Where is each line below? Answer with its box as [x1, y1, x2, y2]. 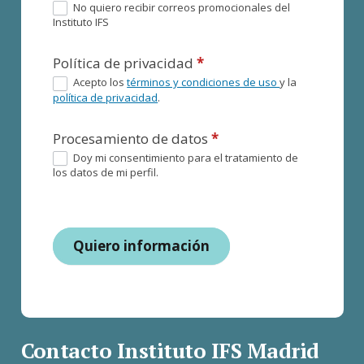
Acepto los [71, 75, 128, 90]
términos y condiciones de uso [127, 75, 280, 90]
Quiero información [73, 236, 210, 256]
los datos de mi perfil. [53, 165, 159, 180]
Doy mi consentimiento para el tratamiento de [71, 149, 299, 165]
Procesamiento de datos [53, 128, 212, 148]
